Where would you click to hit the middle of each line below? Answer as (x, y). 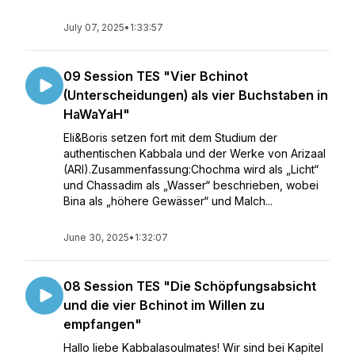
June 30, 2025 (96, 237)
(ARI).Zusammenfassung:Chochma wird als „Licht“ (191, 169)
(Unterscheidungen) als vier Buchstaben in (196, 95)
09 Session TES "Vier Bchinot (156, 76)
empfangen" (103, 324)
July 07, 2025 (94, 27)
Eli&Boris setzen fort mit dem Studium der (170, 137)
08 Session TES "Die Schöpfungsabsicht (190, 286)
